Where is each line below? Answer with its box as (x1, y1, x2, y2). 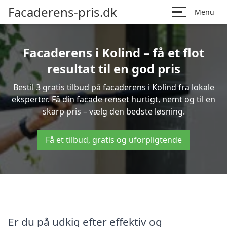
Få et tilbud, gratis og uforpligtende (45, 134, 182, 145)
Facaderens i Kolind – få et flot (23, 44, 204, 61)
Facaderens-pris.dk (8, 4, 117, 20)
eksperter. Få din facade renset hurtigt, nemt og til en (12, 94, 215, 105)
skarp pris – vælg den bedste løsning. (42, 106, 185, 117)
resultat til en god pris (47, 60, 180, 77)
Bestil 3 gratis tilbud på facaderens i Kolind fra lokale (13, 82, 214, 93)
